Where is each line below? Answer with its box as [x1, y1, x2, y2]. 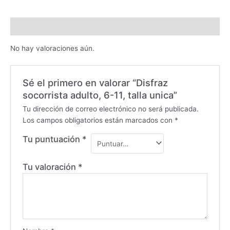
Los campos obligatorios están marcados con [22, 116, 175, 124]
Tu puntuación [22, 133, 82, 144]
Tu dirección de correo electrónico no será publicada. [22, 104, 199, 113]
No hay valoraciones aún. [10, 44, 94, 52]
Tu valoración [22, 162, 78, 172]
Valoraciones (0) [10, 22, 68, 31]
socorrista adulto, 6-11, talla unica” [22, 89, 177, 101]
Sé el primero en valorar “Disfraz [22, 77, 168, 89]
